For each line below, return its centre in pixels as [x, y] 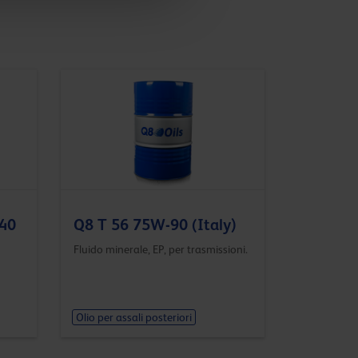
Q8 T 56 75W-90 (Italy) [155, 224]
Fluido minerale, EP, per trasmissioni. [161, 249]
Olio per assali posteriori [133, 318]
